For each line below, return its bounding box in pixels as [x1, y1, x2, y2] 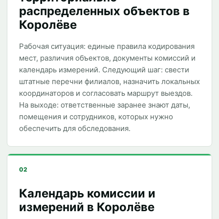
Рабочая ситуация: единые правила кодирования [19, 42, 195, 51]
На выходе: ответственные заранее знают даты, [19, 100, 190, 109]
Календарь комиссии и [19, 186, 155, 200]
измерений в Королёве [19, 200, 154, 214]
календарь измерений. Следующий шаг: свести [19, 65, 189, 74]
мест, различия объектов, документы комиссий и [19, 53, 196, 63]
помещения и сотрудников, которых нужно [19, 112, 173, 121]
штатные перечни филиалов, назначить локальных [19, 77, 200, 86]
